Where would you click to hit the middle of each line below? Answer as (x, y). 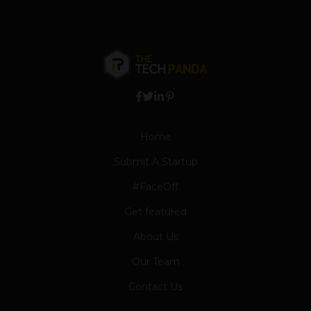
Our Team (155, 261)
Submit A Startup (155, 161)
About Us (155, 236)
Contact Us (155, 286)
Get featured (155, 211)
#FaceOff (155, 186)
